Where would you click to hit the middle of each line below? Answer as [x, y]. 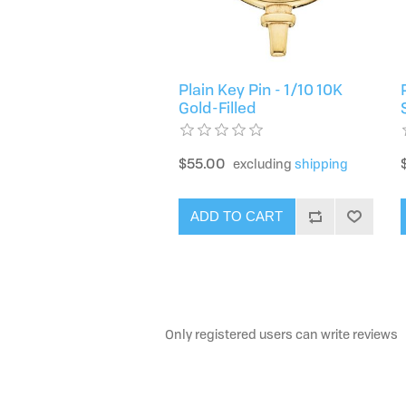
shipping [321, 163]
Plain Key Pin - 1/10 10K [260, 89]
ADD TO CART [237, 217]
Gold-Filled [217, 107]
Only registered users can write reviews [281, 333]
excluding [263, 163]
